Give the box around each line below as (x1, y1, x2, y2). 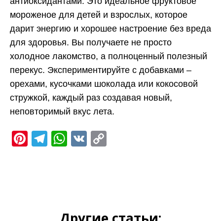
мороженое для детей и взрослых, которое (10, 9, 187, 20)
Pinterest (28, 129, 90, 147)
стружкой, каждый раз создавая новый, (10, 92, 172, 103)
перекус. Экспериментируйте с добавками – (10, 65, 191, 75)
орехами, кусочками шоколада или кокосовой (10, 78, 198, 89)
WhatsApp (67, 129, 140, 147)
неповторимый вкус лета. (10, 106, 114, 116)
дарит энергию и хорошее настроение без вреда (10, 23, 211, 34)
